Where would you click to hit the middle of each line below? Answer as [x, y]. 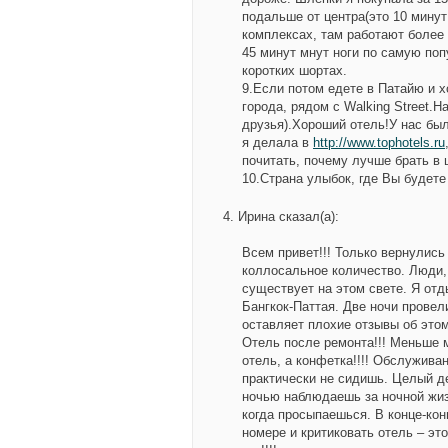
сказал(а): [307, 216]
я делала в [277, 142]
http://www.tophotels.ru [379, 142]
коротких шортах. [294, 70]
